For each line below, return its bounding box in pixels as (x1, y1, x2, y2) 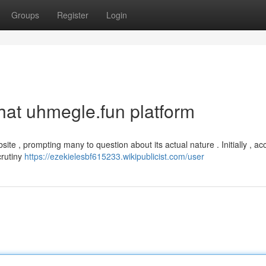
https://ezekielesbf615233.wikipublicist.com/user (24, 150, 204, 162)
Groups (11, 9, 39, 21)
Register (57, 9, 88, 21)
